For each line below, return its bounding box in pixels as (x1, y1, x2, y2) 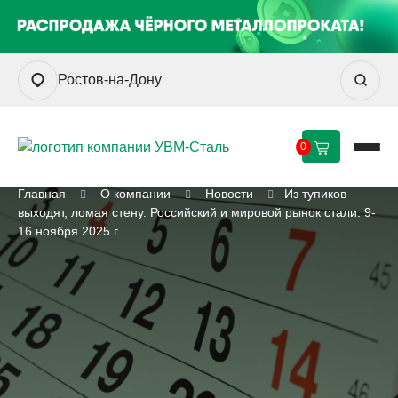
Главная (18, 187, 66, 201)
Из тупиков (284, 187, 346, 201)
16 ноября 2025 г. (18, 224, 120, 238)
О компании (100, 187, 171, 201)
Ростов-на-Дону (58, 72, 162, 88)
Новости (205, 187, 253, 201)
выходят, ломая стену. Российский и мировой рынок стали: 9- (18, 205, 376, 219)
